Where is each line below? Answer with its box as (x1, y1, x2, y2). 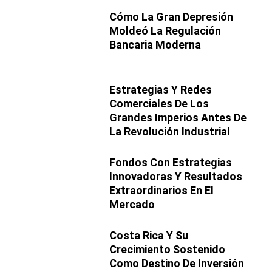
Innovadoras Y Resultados (109, 169, 242, 183)
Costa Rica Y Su (109, 228, 188, 242)
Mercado (109, 197, 155, 211)
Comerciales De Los (109, 97, 209, 110)
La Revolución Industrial (109, 124, 230, 138)
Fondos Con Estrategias (109, 155, 232, 169)
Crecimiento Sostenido (109, 242, 225, 256)
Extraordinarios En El (109, 183, 214, 197)
